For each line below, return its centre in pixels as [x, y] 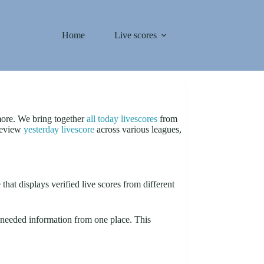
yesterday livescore [59, 129]
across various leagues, [138, 129]
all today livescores [122, 118]
